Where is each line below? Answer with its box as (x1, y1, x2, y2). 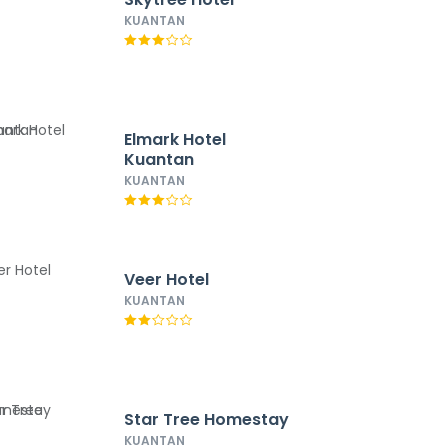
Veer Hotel (123, 268, 209, 291)
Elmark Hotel (123, 128, 226, 151)
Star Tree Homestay (123, 408, 289, 431)
